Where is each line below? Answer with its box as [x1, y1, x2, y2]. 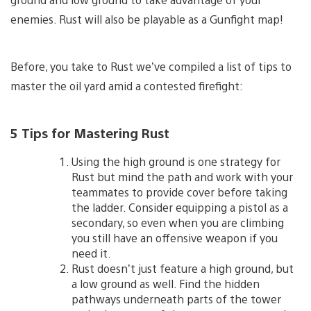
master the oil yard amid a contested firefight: [10, 78, 243, 93]
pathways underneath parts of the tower [72, 292, 281, 307]
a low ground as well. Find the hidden [72, 276, 260, 292]
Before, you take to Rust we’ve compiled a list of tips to [10, 58, 292, 74]
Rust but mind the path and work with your [72, 169, 293, 185]
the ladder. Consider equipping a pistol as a [72, 200, 288, 215]
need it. [72, 246, 111, 261]
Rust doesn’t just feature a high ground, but [72, 261, 294, 276]
